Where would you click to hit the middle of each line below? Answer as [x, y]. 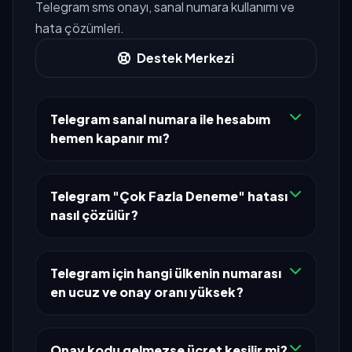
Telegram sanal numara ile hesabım [160, 119]
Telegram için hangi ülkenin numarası [165, 273]
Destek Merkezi [185, 57]
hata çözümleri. [80, 27]
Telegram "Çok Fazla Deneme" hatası [169, 196]
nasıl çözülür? [94, 214]
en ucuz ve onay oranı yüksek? [147, 291]
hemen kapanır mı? [110, 137]
